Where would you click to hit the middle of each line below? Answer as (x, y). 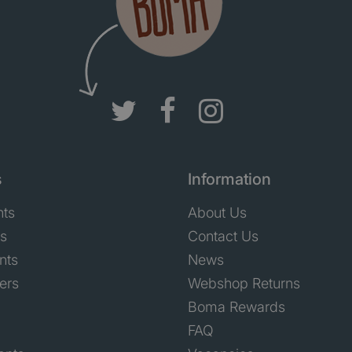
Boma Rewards (236, 306)
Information (229, 179)
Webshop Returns (244, 283)
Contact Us (223, 236)
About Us (217, 212)
